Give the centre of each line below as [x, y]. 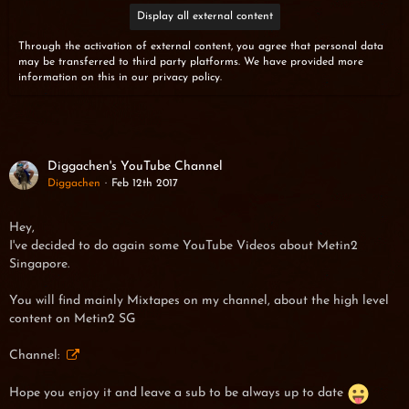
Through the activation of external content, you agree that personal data [201, 47]
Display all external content [204, 17]
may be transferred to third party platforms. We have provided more [191, 63]
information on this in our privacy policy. [120, 78]
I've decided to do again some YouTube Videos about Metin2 [184, 246]
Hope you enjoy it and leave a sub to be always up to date [178, 393]
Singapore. [39, 265]
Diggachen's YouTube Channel [135, 167]
